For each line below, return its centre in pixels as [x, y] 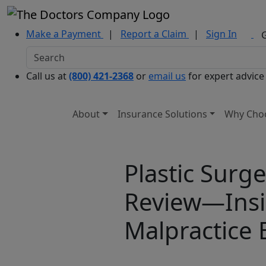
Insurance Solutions [162, 114]
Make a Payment [64, 34]
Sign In [221, 34]
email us [167, 76]
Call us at [47, 76]
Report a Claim [153, 34]
